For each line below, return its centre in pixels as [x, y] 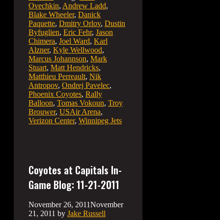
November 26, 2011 [59, 205]
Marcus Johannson [57, 58]
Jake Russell [86, 213]
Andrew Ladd [84, 5]
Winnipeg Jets [100, 120]
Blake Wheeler [51, 14]
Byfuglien [44, 32]
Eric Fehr [78, 32]
